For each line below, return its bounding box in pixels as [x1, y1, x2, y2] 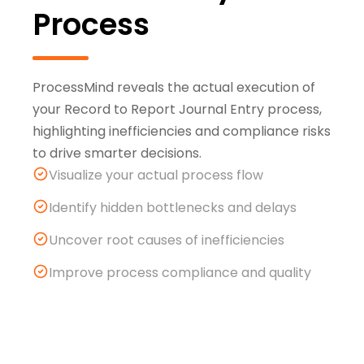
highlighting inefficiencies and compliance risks [32, 122, 331, 141]
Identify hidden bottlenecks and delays [49, 198, 297, 218]
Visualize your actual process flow [49, 166, 263, 185]
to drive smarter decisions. [32, 144, 201, 163]
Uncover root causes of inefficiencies [49, 231, 284, 250]
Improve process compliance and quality [49, 263, 311, 283]
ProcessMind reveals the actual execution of [32, 78, 315, 97]
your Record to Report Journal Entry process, [32, 100, 322, 119]
